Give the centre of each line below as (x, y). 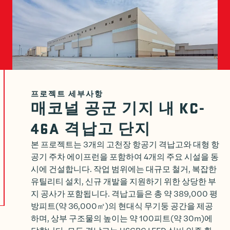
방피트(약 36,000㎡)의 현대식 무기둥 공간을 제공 (122, 206)
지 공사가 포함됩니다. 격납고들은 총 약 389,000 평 (124, 194)
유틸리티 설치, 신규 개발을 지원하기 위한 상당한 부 (123, 181)
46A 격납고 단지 (91, 128)
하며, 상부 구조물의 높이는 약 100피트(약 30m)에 (122, 218)
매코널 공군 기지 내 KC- (118, 108)
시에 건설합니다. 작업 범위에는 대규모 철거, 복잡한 (124, 169)
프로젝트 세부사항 (67, 94)
